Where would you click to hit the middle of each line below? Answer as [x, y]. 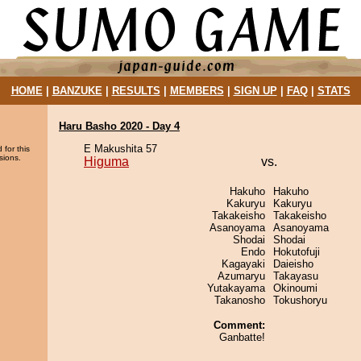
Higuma [106, 162]
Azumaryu [241, 276]
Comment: [239, 325]
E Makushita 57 [120, 149]
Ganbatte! [242, 337]
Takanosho [240, 300]
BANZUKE [77, 91]
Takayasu [296, 276]
